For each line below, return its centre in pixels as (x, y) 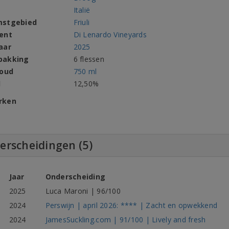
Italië (82, 10)
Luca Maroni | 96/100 (83, 191)
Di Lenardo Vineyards (110, 35)
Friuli (82, 22)
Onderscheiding (75, 177)
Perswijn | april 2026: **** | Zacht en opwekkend (131, 205)
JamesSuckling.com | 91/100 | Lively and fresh (125, 220)
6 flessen (89, 59)
